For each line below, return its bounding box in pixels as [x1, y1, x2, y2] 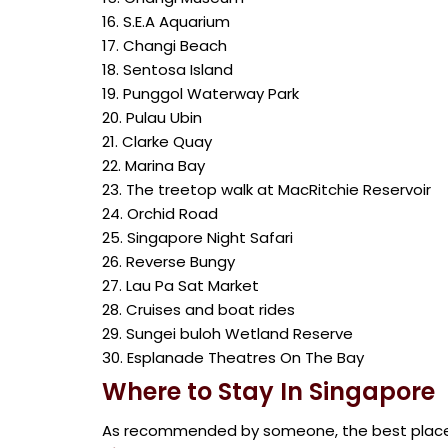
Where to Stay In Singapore [102, 375, 435, 408]
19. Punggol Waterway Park [102, 83, 299, 104]
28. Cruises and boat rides [102, 299, 295, 320]
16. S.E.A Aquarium [102, 11, 230, 32]
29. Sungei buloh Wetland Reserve [102, 323, 353, 344]
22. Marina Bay [102, 155, 205, 176]
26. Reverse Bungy [102, 251, 235, 272]
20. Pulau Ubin [102, 107, 202, 128]
